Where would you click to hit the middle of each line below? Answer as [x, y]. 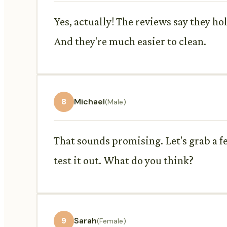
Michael [89, 102]
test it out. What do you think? [124, 160]
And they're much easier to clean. [130, 41]
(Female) [111, 221]
